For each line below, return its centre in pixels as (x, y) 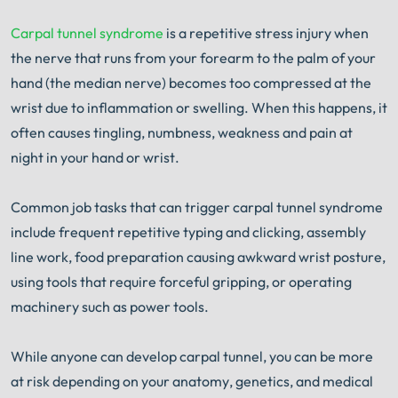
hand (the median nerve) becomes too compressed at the (191, 82)
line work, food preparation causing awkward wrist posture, (198, 256)
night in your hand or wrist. (95, 157)
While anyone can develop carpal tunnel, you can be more (192, 356)
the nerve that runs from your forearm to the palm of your (193, 57)
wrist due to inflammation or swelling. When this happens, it (199, 107)
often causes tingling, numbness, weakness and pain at (182, 132)
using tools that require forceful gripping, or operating (181, 281)
